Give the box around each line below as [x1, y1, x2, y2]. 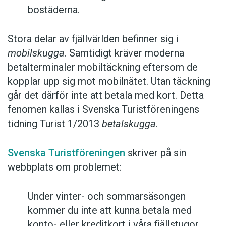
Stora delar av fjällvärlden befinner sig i [8, 32, 179, 45]
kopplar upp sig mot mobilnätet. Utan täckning [8, 75, 210, 87]
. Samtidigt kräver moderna [65, 46, 184, 59]
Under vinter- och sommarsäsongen [28, 190, 186, 202]
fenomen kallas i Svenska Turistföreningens [8, 103, 199, 116]
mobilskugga [8, 46, 65, 59]
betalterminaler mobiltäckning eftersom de [8, 61, 198, 73]
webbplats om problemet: [8, 160, 122, 173]
